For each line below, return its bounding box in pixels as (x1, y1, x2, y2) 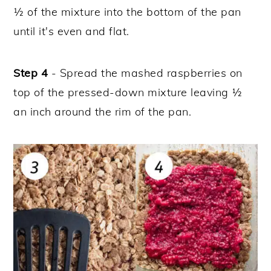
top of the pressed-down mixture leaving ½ (13, 85, 243, 99)
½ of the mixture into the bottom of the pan (13, 4, 241, 19)
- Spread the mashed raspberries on (48, 65, 243, 80)
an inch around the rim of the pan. (13, 104, 192, 119)
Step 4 (13, 65, 48, 80)
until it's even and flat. (13, 24, 133, 38)
